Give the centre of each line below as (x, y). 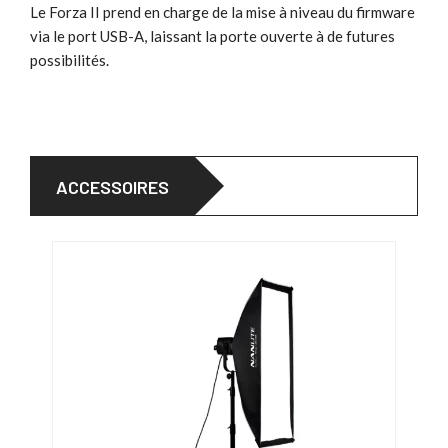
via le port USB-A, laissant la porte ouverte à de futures (212, 35)
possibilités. (69, 59)
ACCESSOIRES (112, 186)
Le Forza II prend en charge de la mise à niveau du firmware (222, 11)
